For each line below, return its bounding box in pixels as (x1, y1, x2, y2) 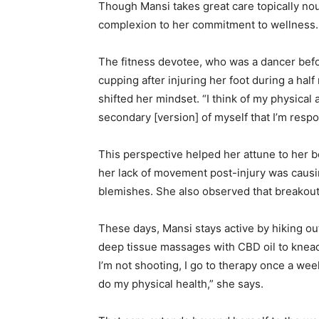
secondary (98, 110, 154, 125)
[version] (154, 110, 199, 125)
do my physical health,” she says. (98, 277, 263, 291)
